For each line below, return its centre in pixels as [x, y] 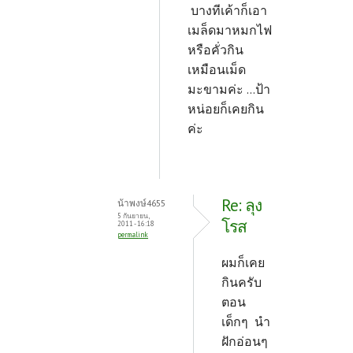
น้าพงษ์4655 [141, 203]
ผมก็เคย [243, 262]
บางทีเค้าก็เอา [227, 10]
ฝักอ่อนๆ [245, 341]
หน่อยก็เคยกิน [226, 109]
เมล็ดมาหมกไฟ [230, 30]
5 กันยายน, [133, 216]
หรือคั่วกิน [216, 50]
